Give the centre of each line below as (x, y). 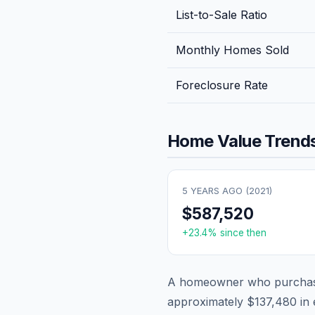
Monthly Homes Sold (232, 50)
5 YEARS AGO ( (216, 191)
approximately (207, 301)
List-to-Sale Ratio (221, 14)
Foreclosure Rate (222, 85)
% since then (237, 232)
